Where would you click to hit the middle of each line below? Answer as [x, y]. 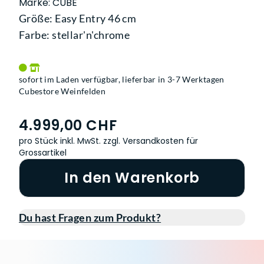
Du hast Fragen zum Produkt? [90, 217]
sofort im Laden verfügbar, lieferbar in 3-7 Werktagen [122, 79]
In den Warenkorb [132, 177]
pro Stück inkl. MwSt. [61, 141]
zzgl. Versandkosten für [151, 141]
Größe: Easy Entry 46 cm [78, 18]
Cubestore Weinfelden [62, 91]
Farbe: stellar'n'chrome [75, 34]
